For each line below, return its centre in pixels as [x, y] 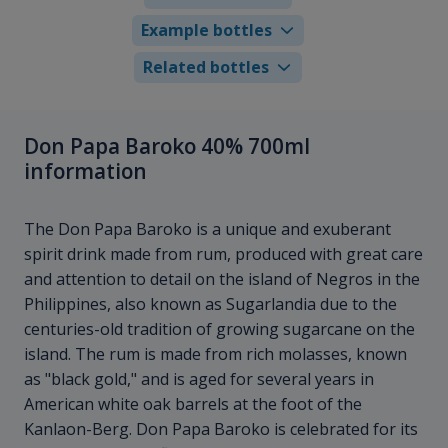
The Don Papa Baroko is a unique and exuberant [207, 229]
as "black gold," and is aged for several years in [199, 379]
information [85, 170]
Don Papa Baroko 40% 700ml [167, 145]
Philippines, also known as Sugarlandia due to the [210, 304]
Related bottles [206, 66]
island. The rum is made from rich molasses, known [215, 354]
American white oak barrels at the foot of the [193, 404]
